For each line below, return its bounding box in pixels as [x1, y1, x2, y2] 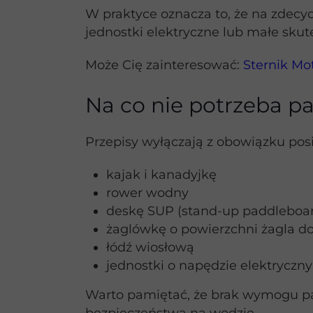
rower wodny [106, 185, 189, 201]
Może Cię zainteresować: [85, 57, 243, 73]
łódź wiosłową [106, 240, 194, 255]
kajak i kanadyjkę [106, 167, 217, 182]
